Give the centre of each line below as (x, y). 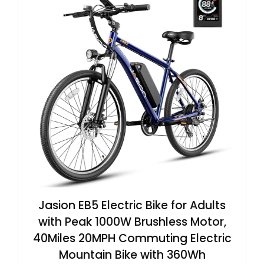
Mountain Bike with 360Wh (132, 255)
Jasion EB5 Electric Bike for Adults (132, 205)
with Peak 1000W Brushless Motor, (132, 222)
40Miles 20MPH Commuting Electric (132, 238)
